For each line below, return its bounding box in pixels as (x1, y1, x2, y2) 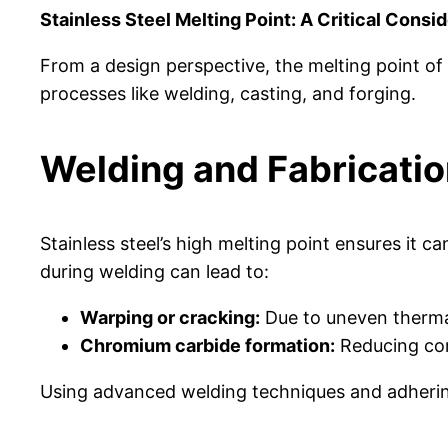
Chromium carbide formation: (80, 335, 335, 357)
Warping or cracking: (80, 307, 260, 329)
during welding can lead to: (40, 261, 269, 283)
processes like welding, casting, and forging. (40, 83, 416, 105)
